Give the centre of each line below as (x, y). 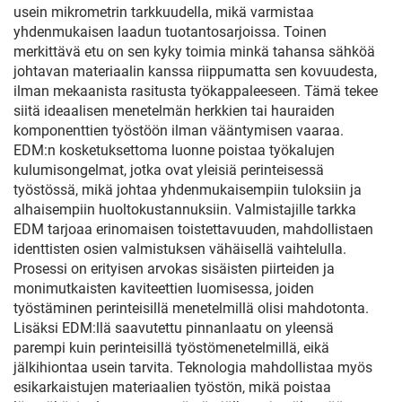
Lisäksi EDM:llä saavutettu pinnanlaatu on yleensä (174, 328)
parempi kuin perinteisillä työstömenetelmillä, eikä (171, 348)
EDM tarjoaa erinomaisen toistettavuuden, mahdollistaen (193, 229)
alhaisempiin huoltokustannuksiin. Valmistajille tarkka (185, 210)
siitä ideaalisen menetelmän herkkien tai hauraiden (174, 111)
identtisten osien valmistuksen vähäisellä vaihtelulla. (180, 249)
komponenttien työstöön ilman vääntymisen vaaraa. (179, 131)
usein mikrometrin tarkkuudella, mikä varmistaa (164, 12)
